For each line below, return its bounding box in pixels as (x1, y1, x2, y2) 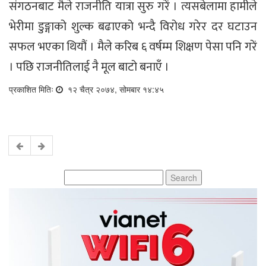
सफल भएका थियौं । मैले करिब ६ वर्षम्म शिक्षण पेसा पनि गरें (9, 36, 257, 57)
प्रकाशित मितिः (9, 83, 56, 95)
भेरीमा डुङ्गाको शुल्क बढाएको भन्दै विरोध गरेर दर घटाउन (9, 16, 257, 37)
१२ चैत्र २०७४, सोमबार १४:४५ (63, 83, 166, 95)
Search (64, 169, 91, 181)
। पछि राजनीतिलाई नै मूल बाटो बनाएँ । (9, 56, 169, 77)
